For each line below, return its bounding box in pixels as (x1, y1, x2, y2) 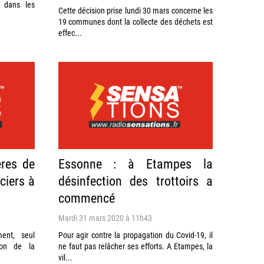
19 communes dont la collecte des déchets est (58, 16, 213, 28)
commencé (58, 189, 115, 206)
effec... (58, 27, 82, 39)
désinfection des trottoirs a (58, 171, 213, 189)
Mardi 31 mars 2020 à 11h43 (58, 212, 152, 223)
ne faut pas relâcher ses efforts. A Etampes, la (58, 240, 213, 252)
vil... (58, 251, 72, 263)
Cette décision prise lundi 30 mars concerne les (58, 5, 213, 16)
